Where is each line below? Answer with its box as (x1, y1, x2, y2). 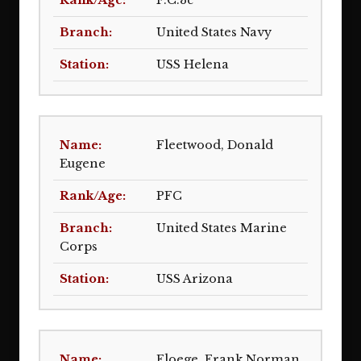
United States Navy (156, 25, 272, 39)
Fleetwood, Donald (156, 138, 273, 152)
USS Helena (156, 57, 229, 72)
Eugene (60, 156, 106, 171)
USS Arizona (156, 272, 233, 286)
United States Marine (156, 221, 287, 235)
